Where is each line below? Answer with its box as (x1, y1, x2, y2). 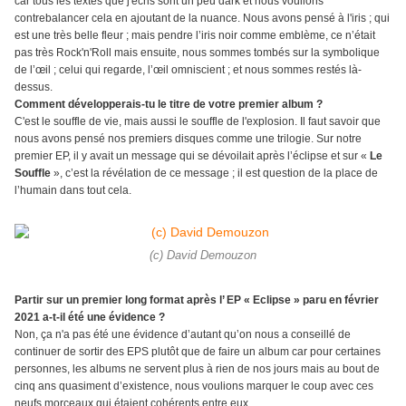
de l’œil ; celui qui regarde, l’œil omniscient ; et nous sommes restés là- (14, 63, 362, 77)
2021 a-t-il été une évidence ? (14, 311, 165, 324)
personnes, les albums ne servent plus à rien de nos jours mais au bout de (14, 362, 380, 376)
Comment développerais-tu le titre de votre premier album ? (14, 98, 325, 111)
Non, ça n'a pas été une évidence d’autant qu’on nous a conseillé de (14, 328, 351, 342)
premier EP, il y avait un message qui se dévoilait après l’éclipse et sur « (14, 150, 370, 163)
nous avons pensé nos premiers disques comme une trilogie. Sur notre (14, 132, 362, 146)
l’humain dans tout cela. (14, 184, 131, 198)
